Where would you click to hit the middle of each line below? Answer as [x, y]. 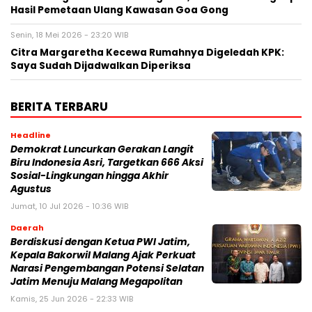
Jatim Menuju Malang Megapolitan [96, 282]
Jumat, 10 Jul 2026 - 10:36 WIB [69, 206]
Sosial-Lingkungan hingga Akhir [89, 176]
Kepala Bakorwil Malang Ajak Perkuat [103, 256]
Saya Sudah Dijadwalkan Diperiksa [101, 66]
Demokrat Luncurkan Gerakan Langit [102, 150]
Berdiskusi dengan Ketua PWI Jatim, [100, 242]
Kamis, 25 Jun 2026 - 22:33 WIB [72, 299]
